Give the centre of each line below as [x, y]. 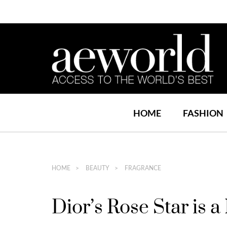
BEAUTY [97, 168]
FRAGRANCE [142, 168]
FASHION [203, 113]
